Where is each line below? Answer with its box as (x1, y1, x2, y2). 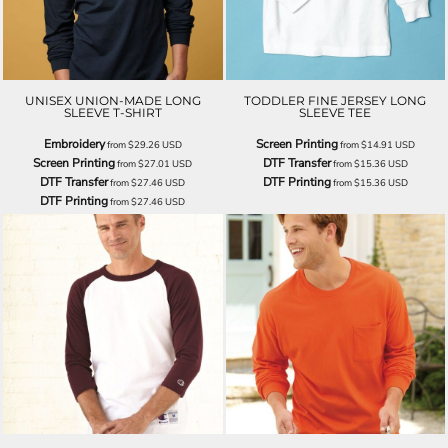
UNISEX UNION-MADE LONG (24, 93, 201, 109)
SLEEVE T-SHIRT (63, 105, 162, 121)
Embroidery (43, 136, 105, 153)
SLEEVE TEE (299, 105, 372, 121)
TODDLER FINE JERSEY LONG (244, 93, 427, 109)
